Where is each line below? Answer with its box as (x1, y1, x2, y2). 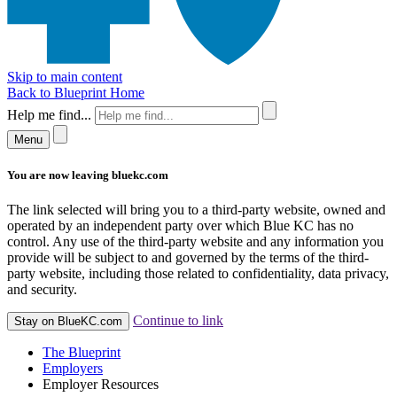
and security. (7, 282, 77, 298)
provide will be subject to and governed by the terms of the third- (7, 250, 369, 266)
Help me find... (7, 107, 91, 122)
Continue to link (133, 313, 223, 329)
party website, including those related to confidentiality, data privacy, (7, 266, 389, 282)
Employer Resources (43, 377, 159, 393)
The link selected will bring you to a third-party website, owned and (7, 202, 385, 218)
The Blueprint (43, 345, 121, 361)
